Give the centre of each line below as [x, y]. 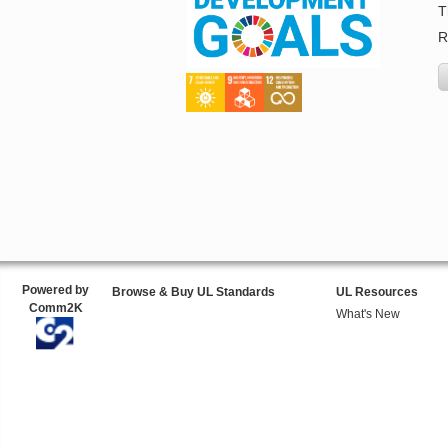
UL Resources [376, 292]
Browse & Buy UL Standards [193, 292]
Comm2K [55, 308]
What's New [367, 314]
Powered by [56, 290]
